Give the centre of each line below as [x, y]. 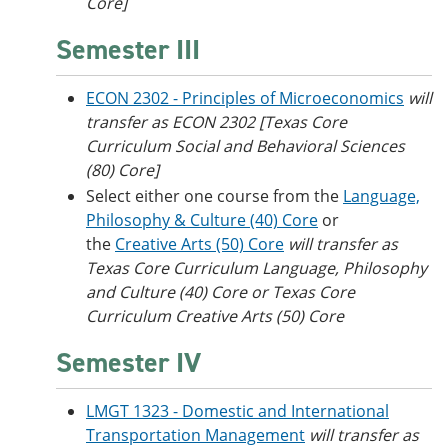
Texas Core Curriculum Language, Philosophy [256, 268]
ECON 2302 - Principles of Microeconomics [245, 98]
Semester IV [128, 362]
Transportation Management [195, 435]
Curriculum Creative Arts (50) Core [215, 316]
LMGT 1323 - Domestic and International [237, 411]
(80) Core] [122, 170]
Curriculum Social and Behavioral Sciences [245, 146]
